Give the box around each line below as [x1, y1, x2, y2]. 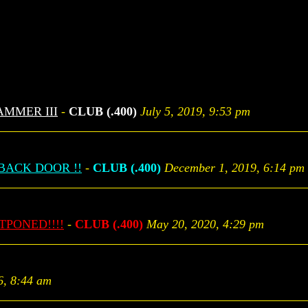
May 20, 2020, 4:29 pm [146, 217, 264, 231]
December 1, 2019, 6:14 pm [164, 161, 305, 175]
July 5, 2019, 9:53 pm [140, 104, 250, 118]
